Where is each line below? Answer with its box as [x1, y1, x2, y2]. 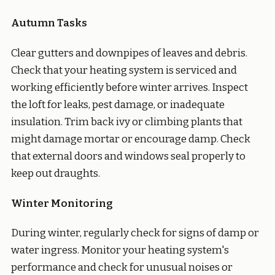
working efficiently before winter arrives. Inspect [11, 81, 248, 94]
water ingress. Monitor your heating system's [11, 244, 229, 257]
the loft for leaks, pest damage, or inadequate [11, 98, 225, 111]
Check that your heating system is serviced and [11, 64, 237, 77]
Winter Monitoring [11, 196, 113, 210]
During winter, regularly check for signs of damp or [11, 227, 259, 240]
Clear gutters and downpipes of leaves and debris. [11, 47, 247, 60]
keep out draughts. [11, 167, 100, 180]
